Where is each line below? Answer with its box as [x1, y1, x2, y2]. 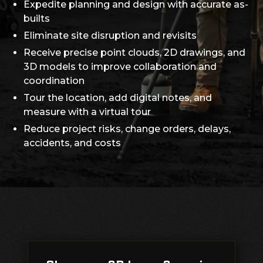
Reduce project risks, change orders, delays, [23, 123, 231, 135]
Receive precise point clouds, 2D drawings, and [23, 47, 245, 59]
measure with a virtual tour [23, 106, 151, 118]
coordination [23, 75, 85, 87]
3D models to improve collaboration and [23, 61, 217, 73]
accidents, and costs [23, 137, 121, 149]
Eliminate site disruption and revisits [23, 30, 197, 42]
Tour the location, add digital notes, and [23, 92, 212, 104]
